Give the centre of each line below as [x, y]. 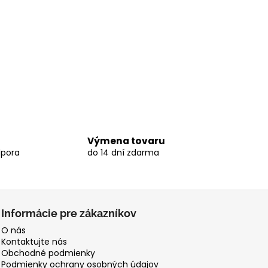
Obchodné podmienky [48, 253]
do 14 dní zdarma [123, 153]
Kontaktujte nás [34, 241]
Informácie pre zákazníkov [69, 213]
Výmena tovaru [126, 141]
